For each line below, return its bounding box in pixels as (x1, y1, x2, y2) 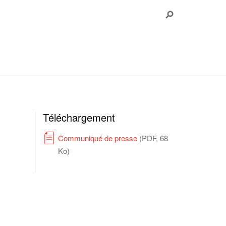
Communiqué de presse (58, 133, 139, 143)
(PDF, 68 (139, 133, 168, 143)
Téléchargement (42, 110, 115, 125)
